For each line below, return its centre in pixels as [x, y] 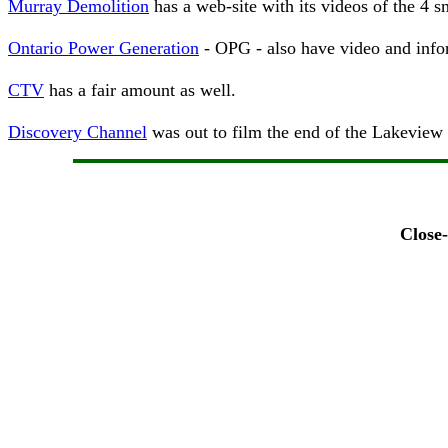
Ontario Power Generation [103, 48]
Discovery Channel [77, 132]
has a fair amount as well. [140, 90]
